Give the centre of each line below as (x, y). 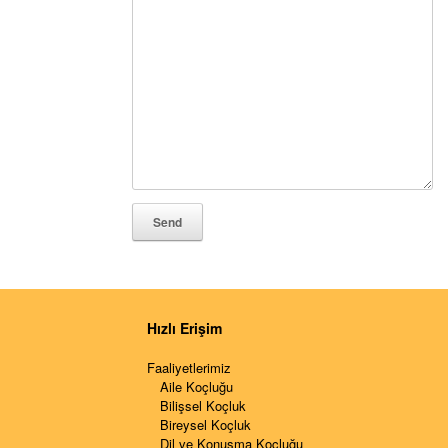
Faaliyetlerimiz (189, 367)
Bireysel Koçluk (205, 424)
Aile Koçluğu (196, 386)
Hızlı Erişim (184, 328)
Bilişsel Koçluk (203, 405)
